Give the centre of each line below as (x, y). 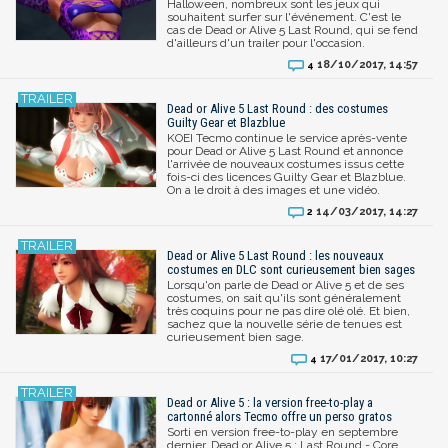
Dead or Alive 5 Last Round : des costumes (277, 108)
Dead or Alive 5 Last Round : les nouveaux (275, 255)
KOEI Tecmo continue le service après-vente (287, 137)
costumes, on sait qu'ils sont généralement (284, 297)
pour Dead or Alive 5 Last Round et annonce (285, 150)
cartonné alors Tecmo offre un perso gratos (279, 416)
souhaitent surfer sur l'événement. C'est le (284, 16)
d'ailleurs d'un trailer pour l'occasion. (266, 42)
